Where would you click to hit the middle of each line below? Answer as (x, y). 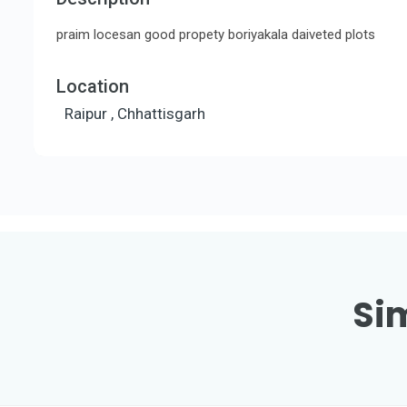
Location (93, 87)
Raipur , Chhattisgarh (135, 114)
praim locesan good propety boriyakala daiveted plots (216, 35)
